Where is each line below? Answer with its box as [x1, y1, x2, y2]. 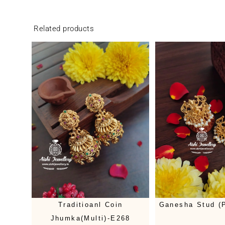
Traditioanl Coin [58, 201, 123, 209]
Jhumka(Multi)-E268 [50, 214, 131, 222]
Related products [34, 24, 94, 33]
